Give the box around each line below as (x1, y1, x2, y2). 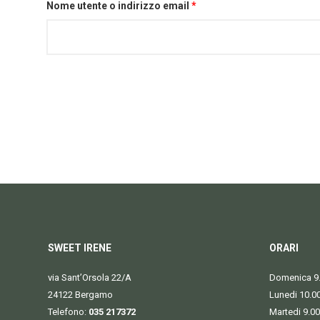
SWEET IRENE (48, 242, 111, 254)
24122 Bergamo (48, 289, 113, 300)
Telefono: (48, 306, 89, 317)
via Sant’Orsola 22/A (48, 272, 131, 283)
